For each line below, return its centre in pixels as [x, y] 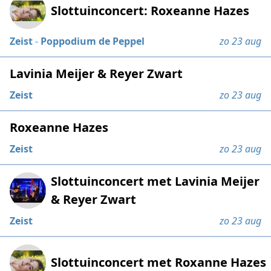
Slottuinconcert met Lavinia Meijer [155, 181]
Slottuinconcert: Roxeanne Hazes [150, 11]
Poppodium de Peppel [93, 41]
